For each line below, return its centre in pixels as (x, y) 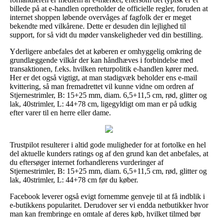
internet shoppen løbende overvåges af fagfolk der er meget (100, 17)
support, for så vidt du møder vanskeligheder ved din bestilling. (106, 35)
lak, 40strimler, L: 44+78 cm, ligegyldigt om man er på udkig (103, 104)
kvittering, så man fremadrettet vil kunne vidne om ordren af (102, 86)
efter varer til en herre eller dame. (60, 112)
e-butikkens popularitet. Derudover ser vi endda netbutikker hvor (109, 205)
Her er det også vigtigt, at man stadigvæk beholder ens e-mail (103, 77)
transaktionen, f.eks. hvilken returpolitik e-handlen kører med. (104, 69)
